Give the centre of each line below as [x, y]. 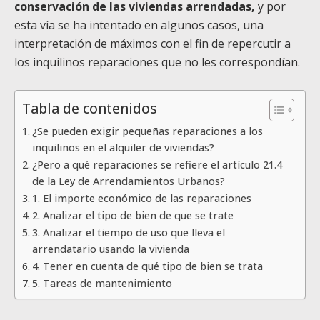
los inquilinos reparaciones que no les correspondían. [157, 62]
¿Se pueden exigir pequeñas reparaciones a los [147, 131]
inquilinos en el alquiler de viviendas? [123, 147]
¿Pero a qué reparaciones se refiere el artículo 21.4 [157, 164]
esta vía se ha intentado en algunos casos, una [139, 25]
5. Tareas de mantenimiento [102, 283]
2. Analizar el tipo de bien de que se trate [132, 215]
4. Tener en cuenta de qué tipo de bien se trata [147, 266]
